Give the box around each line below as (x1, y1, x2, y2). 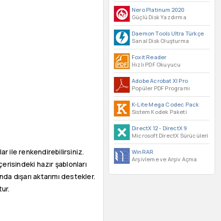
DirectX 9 (162, 124, 187, 132)
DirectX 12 (132, 124, 158, 132)
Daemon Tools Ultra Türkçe (132, 30, 204, 37)
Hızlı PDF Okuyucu (132, 61, 181, 68)
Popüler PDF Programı (132, 84, 190, 92)
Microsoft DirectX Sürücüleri (132, 132, 209, 139)
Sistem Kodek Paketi (132, 108, 187, 115)
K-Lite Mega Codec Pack (132, 101, 199, 108)
